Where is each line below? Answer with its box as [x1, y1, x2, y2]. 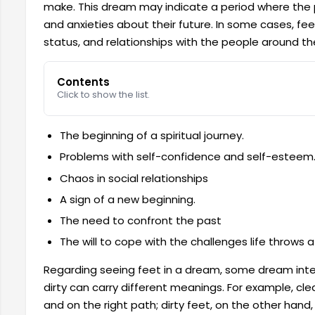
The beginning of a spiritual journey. [59, 128, 244, 143]
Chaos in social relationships [59, 170, 208, 186]
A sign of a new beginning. [59, 191, 195, 207]
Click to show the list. [57, 88, 150, 102]
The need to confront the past [59, 213, 221, 229]
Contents [57, 75, 110, 90]
